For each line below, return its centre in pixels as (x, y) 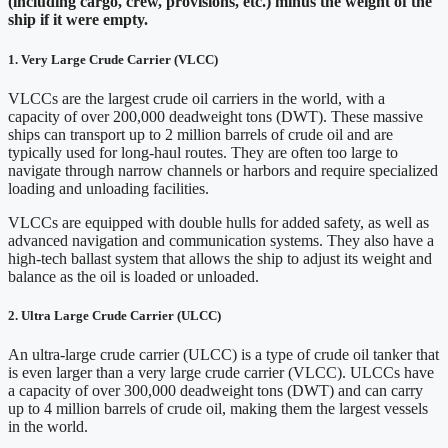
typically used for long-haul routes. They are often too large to (203, 152)
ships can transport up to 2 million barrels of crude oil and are (200, 134)
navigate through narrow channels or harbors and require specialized (223, 170)
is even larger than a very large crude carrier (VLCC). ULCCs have (221, 373)
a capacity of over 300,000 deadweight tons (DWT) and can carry (215, 391)
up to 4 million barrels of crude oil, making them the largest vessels (218, 409)
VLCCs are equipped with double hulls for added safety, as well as (218, 222)
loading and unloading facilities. (108, 188)
